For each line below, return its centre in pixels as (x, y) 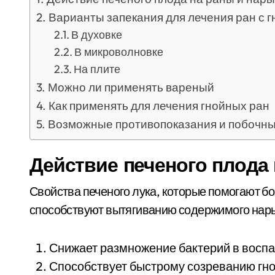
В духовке (97, 35)
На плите (97, 69)
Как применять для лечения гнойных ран (159, 106)
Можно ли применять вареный (131, 87)
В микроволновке (119, 52)
